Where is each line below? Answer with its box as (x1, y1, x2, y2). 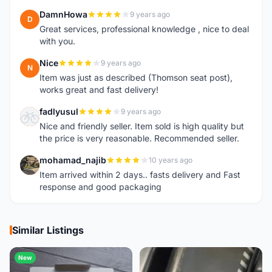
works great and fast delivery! (39, 84, 158, 95)
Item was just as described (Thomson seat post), (39, 72, 233, 83)
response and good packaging (39, 182, 161, 192)
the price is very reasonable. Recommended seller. (39, 133, 239, 143)
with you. (39, 36, 75, 46)
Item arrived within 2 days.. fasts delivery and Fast (39, 169, 240, 180)
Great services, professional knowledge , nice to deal (39, 24, 249, 34)
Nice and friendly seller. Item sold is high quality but (39, 121, 244, 131)
